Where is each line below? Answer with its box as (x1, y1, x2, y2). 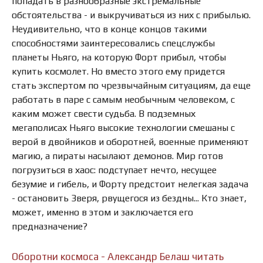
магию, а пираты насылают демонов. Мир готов (12, 150, 223, 161)
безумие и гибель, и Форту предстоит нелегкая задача (12, 178, 248, 190)
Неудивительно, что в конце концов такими (12, 23, 207, 35)
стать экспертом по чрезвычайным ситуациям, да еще (12, 79, 251, 91)
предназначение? (12, 220, 87, 232)
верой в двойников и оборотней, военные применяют (12, 136, 249, 147)
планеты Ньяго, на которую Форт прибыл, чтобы (12, 51, 226, 63)
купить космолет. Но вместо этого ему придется (12, 65, 225, 77)
